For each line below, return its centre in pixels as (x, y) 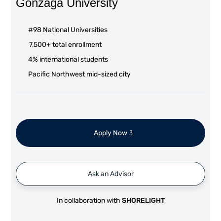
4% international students (68, 59)
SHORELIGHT (143, 201)
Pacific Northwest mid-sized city (80, 74)
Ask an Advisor (110, 174)
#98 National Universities (68, 30)
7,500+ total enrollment (66, 45)
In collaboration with (89, 201)
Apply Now (110, 133)
